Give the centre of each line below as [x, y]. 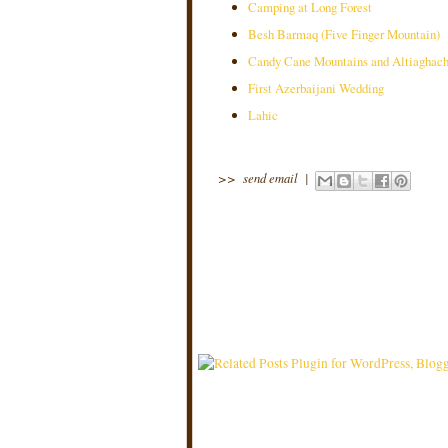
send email [270, 177]
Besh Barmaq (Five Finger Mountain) [344, 34]
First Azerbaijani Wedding [316, 88]
